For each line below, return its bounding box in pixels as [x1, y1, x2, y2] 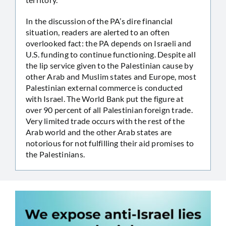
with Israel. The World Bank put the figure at [26, 94, 184, 104]
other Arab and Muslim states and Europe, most [26, 72, 196, 82]
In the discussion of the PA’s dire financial [26, 16, 173, 26]
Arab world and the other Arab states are [26, 127, 172, 137]
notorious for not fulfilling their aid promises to [26, 138, 194, 148]
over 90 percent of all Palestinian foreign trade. [26, 105, 193, 115]
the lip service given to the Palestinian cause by [26, 61, 193, 71]
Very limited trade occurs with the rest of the [26, 116, 185, 126]
